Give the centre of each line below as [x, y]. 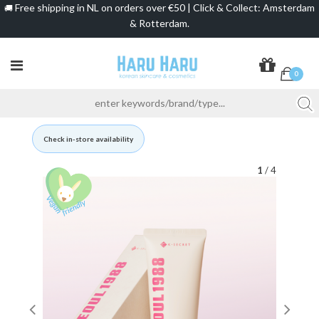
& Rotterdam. [159, 23]
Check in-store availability [88, 138]
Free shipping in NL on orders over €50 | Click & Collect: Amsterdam [164, 8]
